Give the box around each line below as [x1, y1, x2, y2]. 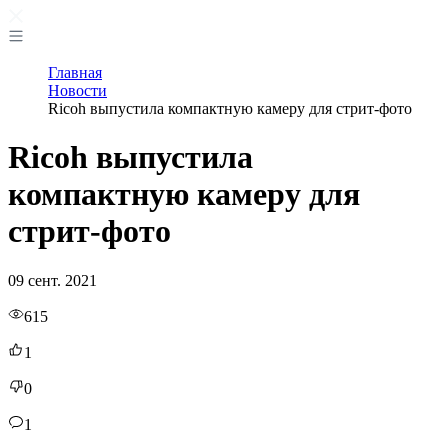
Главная [48, 64, 102, 81]
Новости [48, 82, 107, 99]
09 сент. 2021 [8, 271, 97, 289]
